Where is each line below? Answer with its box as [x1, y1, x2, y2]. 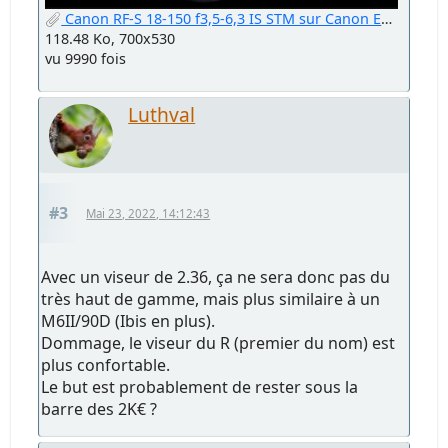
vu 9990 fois [45, 48, 127, 68]
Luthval [128, 100, 196, 128]
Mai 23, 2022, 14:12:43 [86, 205, 211, 221]
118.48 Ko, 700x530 [45, 28, 176, 48]
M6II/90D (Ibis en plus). [41, 309, 216, 332]
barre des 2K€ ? [41, 397, 158, 420]
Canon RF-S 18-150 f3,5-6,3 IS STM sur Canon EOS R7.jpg [61, 8, 382, 28]
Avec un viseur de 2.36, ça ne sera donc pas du [41, 265, 391, 288]
